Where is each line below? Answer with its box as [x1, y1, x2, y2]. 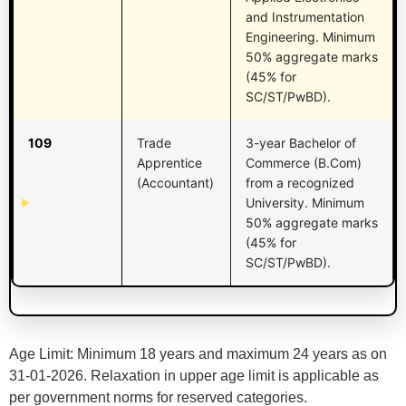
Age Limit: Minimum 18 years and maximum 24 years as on [9, 346, 387, 362]
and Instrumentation [246, 9, 364, 25]
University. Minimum [246, 195, 364, 211]
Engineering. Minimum [246, 29, 375, 45]
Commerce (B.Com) [246, 155, 362, 171]
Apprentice [137, 155, 202, 171]
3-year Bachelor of [246, 135, 356, 151]
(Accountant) [137, 175, 214, 191]
